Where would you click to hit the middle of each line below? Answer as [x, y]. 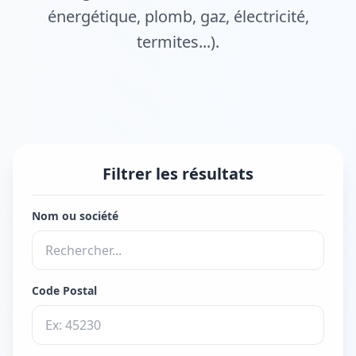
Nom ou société [75, 215]
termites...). [178, 41]
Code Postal [64, 290]
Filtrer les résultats [178, 173]
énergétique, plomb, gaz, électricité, [178, 16]
